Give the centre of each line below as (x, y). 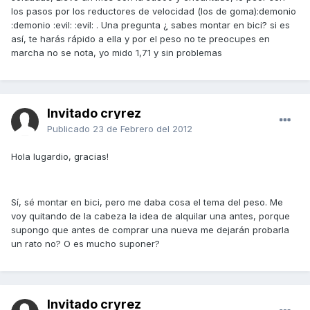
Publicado (70, 129)
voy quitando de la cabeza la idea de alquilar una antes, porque (151, 216)
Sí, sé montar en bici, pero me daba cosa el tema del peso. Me (147, 202)
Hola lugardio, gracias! (60, 157)
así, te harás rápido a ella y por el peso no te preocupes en (140, 39)
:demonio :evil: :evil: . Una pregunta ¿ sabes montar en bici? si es (151, 25)
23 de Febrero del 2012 (143, 129)
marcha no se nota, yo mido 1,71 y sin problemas (117, 53)
